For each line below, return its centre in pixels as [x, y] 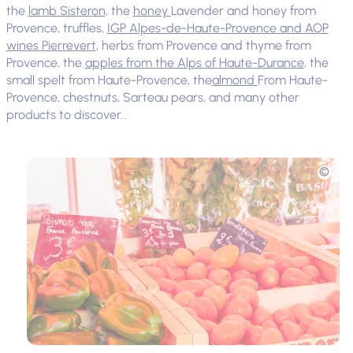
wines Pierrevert [51, 46]
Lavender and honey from [243, 11]
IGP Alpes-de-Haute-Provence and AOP [217, 28]
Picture [44, 164]
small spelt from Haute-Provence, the [109, 80]
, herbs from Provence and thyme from [203, 46]
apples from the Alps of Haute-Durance [194, 63]
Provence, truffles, [56, 28]
